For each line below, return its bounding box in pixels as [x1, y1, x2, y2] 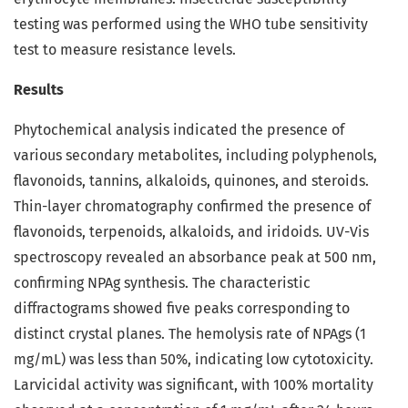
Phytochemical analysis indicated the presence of [14, 121, 344, 139]
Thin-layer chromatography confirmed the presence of [14, 198, 371, 216]
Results [14, 81, 64, 99]
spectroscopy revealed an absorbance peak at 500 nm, [14, 249, 376, 267]
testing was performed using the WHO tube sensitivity [14, 15, 368, 34]
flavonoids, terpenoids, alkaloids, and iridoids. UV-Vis [14, 223, 369, 241]
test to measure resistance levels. [14, 41, 236, 59]
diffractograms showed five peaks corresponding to [14, 300, 350, 318]
